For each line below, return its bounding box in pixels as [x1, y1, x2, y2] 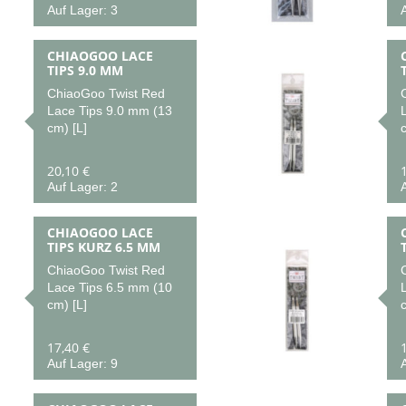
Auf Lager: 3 [46, 3, 118, 17]
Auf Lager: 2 [46, 179, 118, 194]
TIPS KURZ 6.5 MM [46, 238, 160, 256]
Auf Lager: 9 [46, 356, 118, 371]
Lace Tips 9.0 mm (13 [46, 103, 172, 119]
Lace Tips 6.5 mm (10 [46, 280, 172, 295]
